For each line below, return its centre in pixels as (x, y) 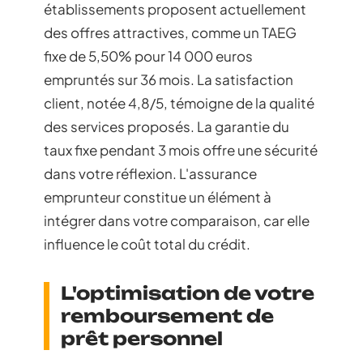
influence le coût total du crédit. (147, 244)
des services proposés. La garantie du (167, 127)
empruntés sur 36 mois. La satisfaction (169, 80)
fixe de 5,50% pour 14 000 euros (148, 56)
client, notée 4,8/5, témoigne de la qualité (179, 103)
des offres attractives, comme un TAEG (170, 33)
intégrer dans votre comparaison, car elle (177, 221)
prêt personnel (142, 339)
